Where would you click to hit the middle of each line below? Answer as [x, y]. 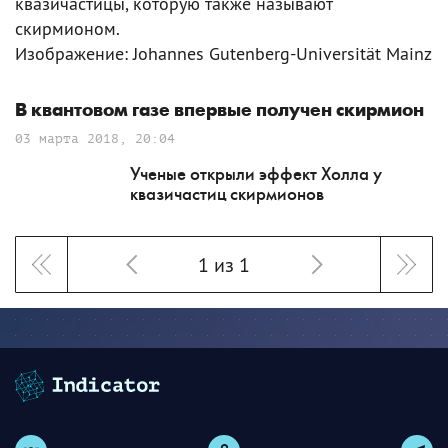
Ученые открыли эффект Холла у [256, 174]
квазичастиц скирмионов [227, 194]
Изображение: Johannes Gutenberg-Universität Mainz [223, 53]
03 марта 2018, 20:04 [95, 138]
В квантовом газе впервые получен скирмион [219, 110]
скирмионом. [67, 28]
